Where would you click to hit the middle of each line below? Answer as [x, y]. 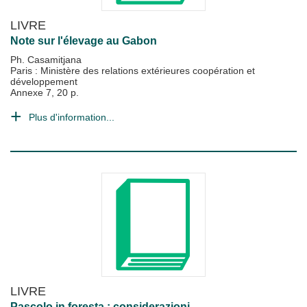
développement [44, 82]
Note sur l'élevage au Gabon [84, 41]
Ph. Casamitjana [46, 60]
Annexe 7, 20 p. [45, 93]
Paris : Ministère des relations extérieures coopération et [133, 71]
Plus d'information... [72, 117]
